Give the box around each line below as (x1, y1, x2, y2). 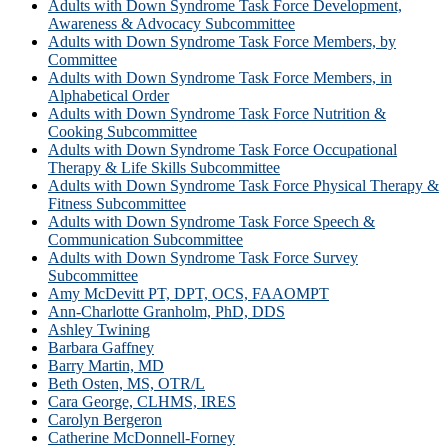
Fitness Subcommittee (48, 194, 186, 212)
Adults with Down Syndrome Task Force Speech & (48, 212, 375, 230)
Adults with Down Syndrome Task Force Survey (48, 248, 358, 266)
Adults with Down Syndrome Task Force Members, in (48, 68, 392, 86)
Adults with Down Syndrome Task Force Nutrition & (48, 104, 386, 122)
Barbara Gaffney (48, 338, 154, 356)
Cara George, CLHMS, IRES (48, 392, 236, 410)
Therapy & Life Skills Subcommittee (48, 158, 280, 176)
